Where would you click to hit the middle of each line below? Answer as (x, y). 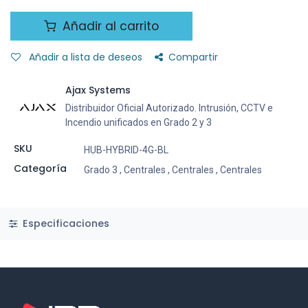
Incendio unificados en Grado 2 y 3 (139, 122)
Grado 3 (100, 170)
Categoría (40, 168)
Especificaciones (64, 223)
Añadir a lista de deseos (86, 57)
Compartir (193, 57)
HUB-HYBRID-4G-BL (126, 150)
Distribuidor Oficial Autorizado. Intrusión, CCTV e (169, 108)
